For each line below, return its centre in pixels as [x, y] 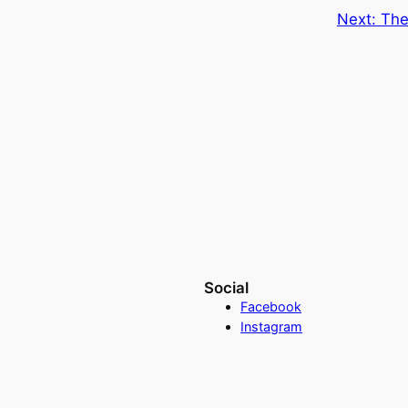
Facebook [270, 307]
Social [226, 288]
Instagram [271, 327]
